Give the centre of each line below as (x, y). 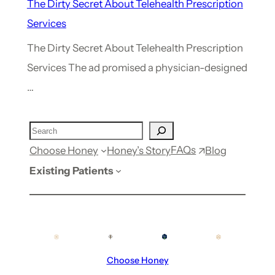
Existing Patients (71, 170)
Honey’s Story (139, 151)
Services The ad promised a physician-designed (137, 68)
